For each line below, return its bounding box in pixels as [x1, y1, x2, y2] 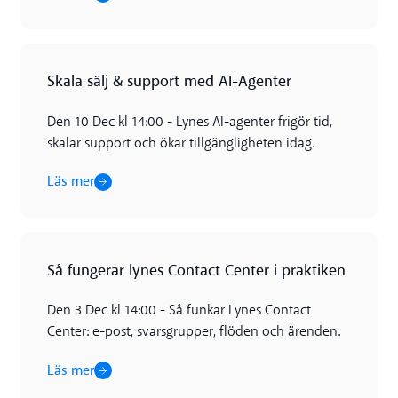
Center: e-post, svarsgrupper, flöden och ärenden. [46, 325, 340, 340]
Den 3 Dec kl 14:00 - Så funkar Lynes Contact [46, 304, 311, 319]
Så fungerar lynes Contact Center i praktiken [46, 259, 346, 282]
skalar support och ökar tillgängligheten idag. [46, 136, 314, 151]
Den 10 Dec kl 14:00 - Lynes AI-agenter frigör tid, [46, 115, 332, 130]
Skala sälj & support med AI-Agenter [46, 70, 291, 93]
